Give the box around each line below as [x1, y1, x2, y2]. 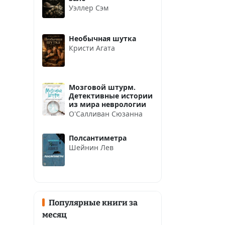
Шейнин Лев [69, 142, 114, 152]
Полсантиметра [69, 133, 127, 143]
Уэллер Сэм [69, 3, 108, 13]
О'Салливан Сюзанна [69, 108, 143, 119]
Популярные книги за [48, 198, 138, 208]
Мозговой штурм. [69, 82, 136, 92]
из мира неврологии [69, 99, 146, 109]
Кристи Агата [69, 43, 115, 53]
